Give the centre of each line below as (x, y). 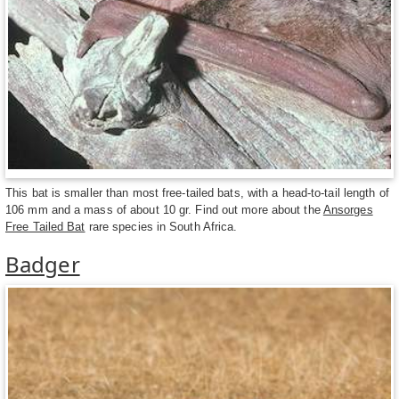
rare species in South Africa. (161, 227)
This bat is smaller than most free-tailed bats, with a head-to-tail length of (197, 193)
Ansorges (348, 210)
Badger (43, 265)
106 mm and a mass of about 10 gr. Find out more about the (164, 210)
